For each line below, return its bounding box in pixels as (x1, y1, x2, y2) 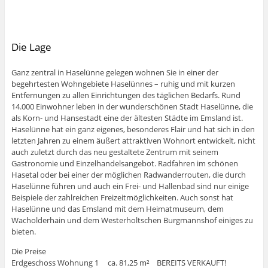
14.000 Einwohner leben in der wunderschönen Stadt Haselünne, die (11, 101, 253, 112)
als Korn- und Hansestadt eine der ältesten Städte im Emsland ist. (11, 112, 243, 124)
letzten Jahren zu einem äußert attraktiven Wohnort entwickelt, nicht (11, 135, 255, 147)
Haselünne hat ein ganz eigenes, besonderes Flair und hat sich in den (11, 124, 255, 135)
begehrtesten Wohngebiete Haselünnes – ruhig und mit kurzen (11, 78, 235, 90)
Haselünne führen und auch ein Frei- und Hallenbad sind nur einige (11, 181, 249, 192)
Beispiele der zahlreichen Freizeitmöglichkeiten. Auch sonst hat (11, 192, 233, 203)
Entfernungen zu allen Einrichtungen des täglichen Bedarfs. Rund (11, 90, 240, 101)
